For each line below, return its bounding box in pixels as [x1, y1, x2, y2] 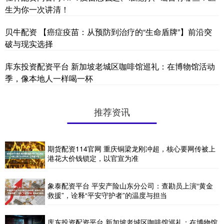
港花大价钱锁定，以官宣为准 [47, 153, 138, 163]
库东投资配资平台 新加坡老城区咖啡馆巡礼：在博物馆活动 [5, 60, 215, 72]
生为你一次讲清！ [5, 3, 69, 15]
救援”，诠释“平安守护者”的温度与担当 [47, 189, 167, 200]
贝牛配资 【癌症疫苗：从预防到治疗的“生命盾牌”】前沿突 [5, 26, 212, 38]
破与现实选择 [5, 38, 53, 50]
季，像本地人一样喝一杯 [5, 72, 93, 84]
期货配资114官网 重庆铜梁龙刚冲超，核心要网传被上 [47, 143, 215, 154]
